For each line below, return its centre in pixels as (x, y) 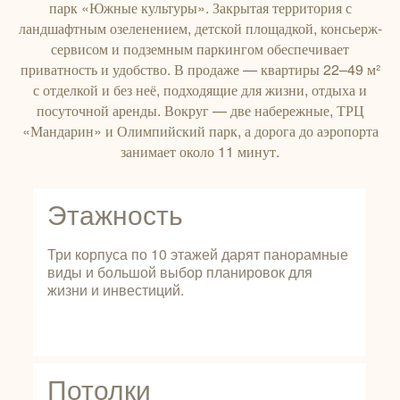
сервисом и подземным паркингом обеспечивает (200, 49)
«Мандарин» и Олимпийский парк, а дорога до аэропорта (200, 131)
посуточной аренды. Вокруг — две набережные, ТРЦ (200, 110)
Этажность (115, 216)
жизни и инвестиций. (115, 290)
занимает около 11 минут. (200, 151)
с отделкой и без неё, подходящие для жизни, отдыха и (200, 90)
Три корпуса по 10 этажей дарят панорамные (197, 254)
